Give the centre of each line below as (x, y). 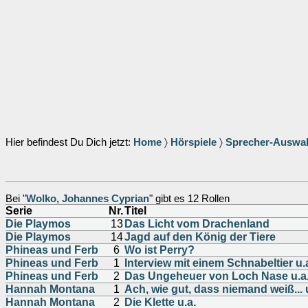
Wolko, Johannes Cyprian (88, 199)
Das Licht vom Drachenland (197, 224)
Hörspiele (194, 142)
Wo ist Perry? (159, 250)
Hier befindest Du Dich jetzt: (69, 142)
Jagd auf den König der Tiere (200, 237)
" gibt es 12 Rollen (189, 199)
